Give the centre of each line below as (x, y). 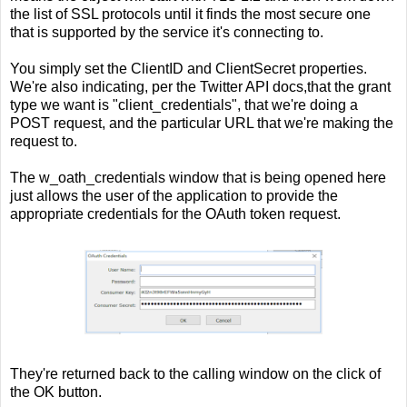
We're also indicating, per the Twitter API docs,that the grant (200, 87)
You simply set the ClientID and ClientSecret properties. (190, 69)
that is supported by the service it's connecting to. (167, 33)
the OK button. (56, 392)
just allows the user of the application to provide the (174, 196)
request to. (44, 142)
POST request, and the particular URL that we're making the (202, 124)
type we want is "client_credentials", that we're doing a (184, 105)
